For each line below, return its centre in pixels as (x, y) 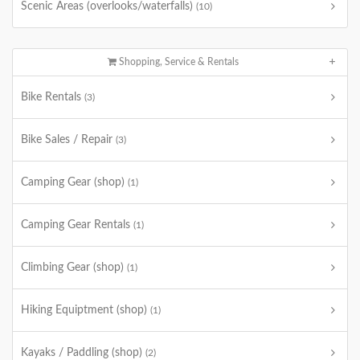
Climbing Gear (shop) (74, 268)
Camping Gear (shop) (74, 182)
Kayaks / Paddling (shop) (83, 353)
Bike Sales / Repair (68, 140)
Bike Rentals (53, 97)
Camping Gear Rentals (77, 225)
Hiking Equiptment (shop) (86, 310)
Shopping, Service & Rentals (178, 62)
